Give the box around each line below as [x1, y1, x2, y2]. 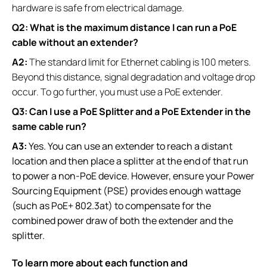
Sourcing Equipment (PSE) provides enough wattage [12, 184, 241, 197]
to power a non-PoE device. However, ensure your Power [12, 169, 254, 182]
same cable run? [12, 119, 86, 133]
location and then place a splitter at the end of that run [12, 154, 249, 167]
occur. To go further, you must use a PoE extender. [12, 85, 223, 98]
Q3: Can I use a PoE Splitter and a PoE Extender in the [12, 104, 251, 118]
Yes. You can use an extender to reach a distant [29, 139, 232, 153]
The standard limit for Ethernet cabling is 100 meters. [27, 55, 251, 69]
